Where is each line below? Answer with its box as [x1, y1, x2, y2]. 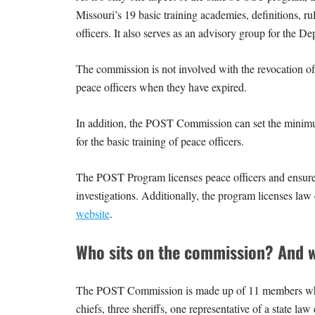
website [75, 205, 110, 221]
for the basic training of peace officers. [75, 133, 247, 148]
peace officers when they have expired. [75, 79, 250, 94]
